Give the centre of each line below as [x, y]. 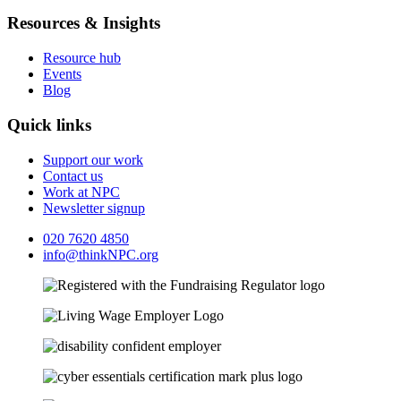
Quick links [49, 124]
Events [62, 74]
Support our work [93, 159]
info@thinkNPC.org [101, 254]
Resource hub [82, 58]
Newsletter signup [94, 208]
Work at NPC [81, 192]
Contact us [73, 175]
